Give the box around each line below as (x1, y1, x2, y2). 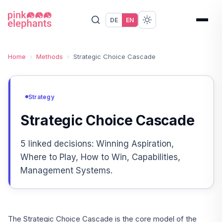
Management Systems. (20, 165, 112, 175)
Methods (36, 53, 63, 60)
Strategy (28, 93, 55, 101)
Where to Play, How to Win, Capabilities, (20, 152, 180, 162)
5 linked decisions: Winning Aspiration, (20, 138, 174, 149)
